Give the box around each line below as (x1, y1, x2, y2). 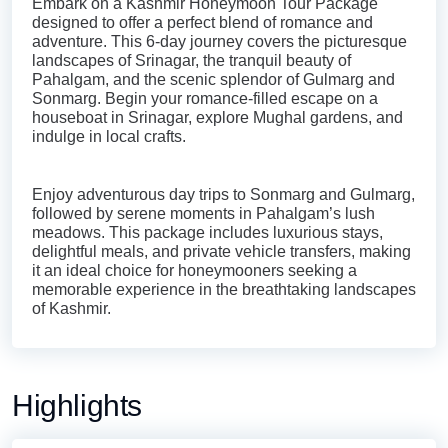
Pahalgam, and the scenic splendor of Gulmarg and (32, 71, 395, 89)
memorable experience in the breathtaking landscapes (32, 281, 416, 299)
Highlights (12, 389, 142, 423)
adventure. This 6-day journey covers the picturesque (32, 33, 407, 51)
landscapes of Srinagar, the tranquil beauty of (32, 52, 351, 70)
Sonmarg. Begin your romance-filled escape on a (32, 90, 378, 108)
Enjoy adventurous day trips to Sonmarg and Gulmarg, (32, 186, 415, 204)
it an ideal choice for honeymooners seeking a (32, 262, 357, 280)
